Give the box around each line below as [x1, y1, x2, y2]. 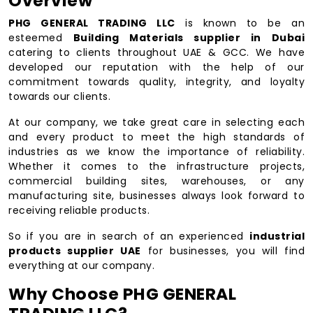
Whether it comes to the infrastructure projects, [8, 159, 305, 173]
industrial [249, 228, 305, 243]
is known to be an [175, 15, 305, 30]
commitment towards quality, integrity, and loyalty [8, 74, 305, 89]
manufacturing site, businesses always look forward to [8, 188, 305, 203]
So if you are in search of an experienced [8, 228, 249, 243]
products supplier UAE [8, 243, 141, 258]
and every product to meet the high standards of [8, 129, 305, 144]
